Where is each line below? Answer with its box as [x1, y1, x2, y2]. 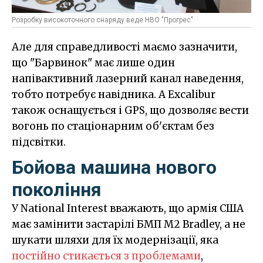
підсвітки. [12, 135, 66, 149]
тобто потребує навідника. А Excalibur [12, 87, 215, 101]
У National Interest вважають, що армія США [12, 201, 244, 215]
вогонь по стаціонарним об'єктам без [12, 119, 214, 133]
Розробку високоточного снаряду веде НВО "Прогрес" [12, 15, 193, 24]
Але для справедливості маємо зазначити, [12, 40, 237, 53]
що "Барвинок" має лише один [12, 56, 175, 69]
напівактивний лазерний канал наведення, [12, 72, 244, 85]
